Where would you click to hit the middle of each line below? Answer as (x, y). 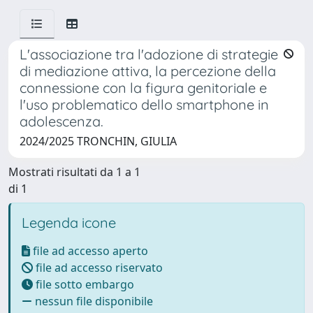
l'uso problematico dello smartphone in (144, 104)
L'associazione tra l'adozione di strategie (149, 54)
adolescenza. (61, 121)
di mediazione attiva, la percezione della (148, 71)
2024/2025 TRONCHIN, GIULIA (98, 141)
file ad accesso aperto (89, 251)
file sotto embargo (83, 284)
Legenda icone (69, 223)
